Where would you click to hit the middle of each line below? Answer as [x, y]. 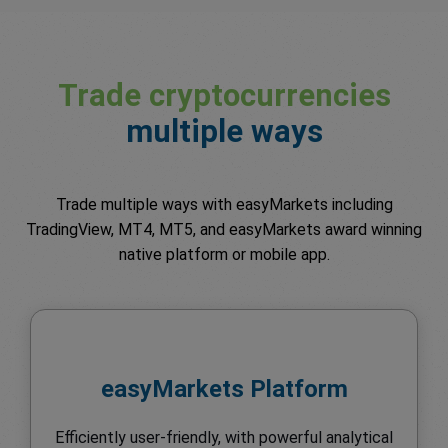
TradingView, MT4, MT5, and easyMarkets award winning [224, 229]
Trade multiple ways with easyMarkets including [224, 204]
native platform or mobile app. [224, 254]
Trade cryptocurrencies [224, 95]
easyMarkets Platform [224, 388]
